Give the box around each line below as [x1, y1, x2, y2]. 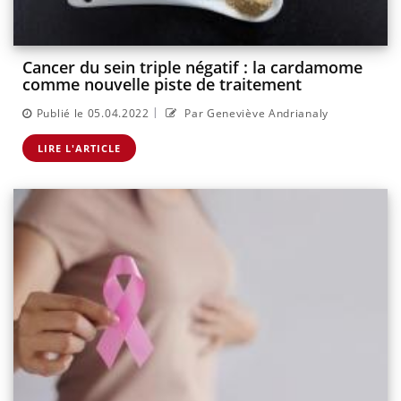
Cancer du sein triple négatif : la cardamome [22, 56, 363, 79]
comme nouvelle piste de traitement [22, 73, 302, 96]
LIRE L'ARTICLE [38, 141, 121, 155]
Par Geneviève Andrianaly [181, 105, 328, 121]
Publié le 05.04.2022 [36, 105, 149, 121]
